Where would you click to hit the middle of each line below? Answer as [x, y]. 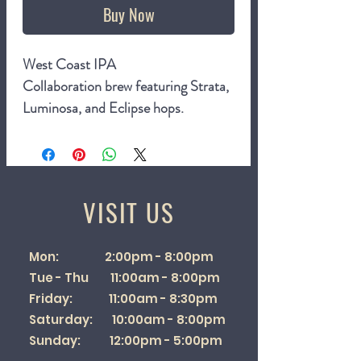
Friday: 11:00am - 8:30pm [123, 299]
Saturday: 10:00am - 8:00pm [127, 320]
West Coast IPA [69, 65]
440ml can [55, 174]
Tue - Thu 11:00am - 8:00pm [124, 278]
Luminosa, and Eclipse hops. [103, 108]
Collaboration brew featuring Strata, [126, 87]
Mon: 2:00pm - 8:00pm [121, 257]
